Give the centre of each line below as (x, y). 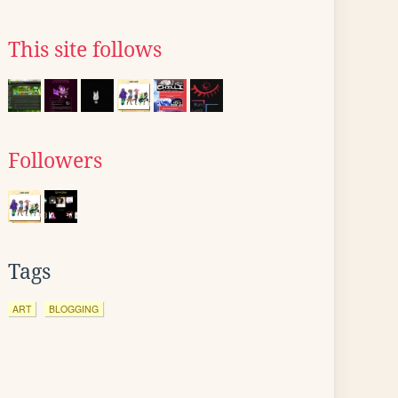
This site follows (85, 50)
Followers (55, 161)
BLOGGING (74, 309)
